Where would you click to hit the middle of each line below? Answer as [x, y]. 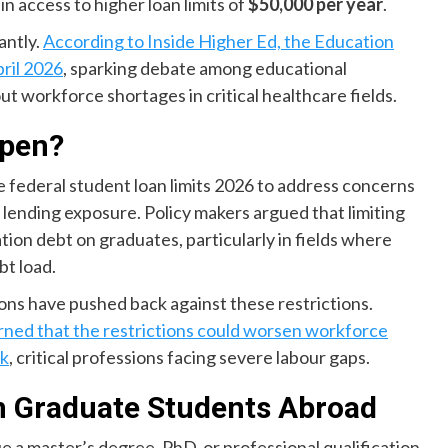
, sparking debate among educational [205, 68]
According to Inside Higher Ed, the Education [218, 41]
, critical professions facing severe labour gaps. [189, 357]
